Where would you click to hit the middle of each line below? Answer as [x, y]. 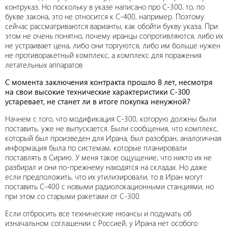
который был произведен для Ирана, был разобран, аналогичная [113, 138]
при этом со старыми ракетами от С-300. [73, 196]
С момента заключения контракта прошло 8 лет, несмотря [109, 82]
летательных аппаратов [44, 65]
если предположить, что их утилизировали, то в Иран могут [104, 177]
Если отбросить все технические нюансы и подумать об [98, 213]
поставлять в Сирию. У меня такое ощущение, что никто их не [108, 157]
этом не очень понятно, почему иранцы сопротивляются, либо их [114, 36]
